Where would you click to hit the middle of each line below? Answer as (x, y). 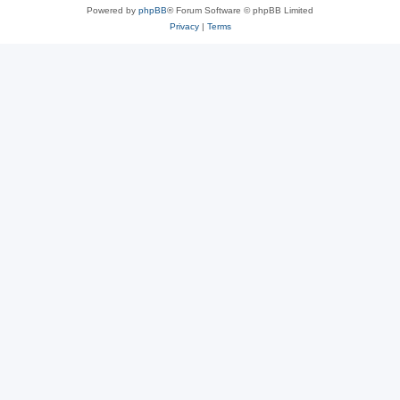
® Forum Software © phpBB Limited (240, 10)
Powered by (112, 10)
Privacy (184, 26)
